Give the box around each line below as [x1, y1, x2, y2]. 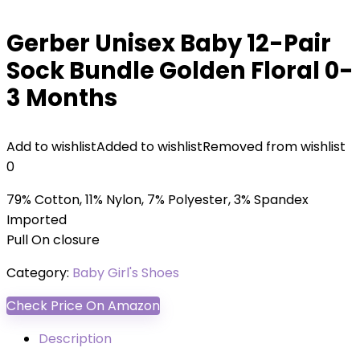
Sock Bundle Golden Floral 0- [6, 55, 354, 87]
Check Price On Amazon [6, 297, 160, 315]
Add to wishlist [6, 137, 96, 156]
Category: [6, 264, 72, 282]
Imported [6, 211, 67, 229]
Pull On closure [6, 231, 100, 249]
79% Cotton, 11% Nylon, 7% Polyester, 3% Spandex [6, 190, 309, 209]
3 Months [6, 82, 117, 114]
